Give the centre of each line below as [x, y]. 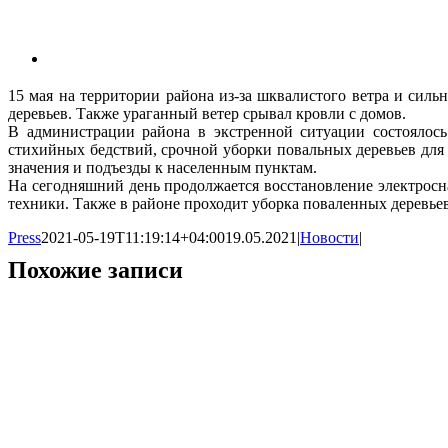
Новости [329, 237]
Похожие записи [95, 269]
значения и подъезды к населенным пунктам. [162, 167]
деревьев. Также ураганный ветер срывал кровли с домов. [207, 113]
